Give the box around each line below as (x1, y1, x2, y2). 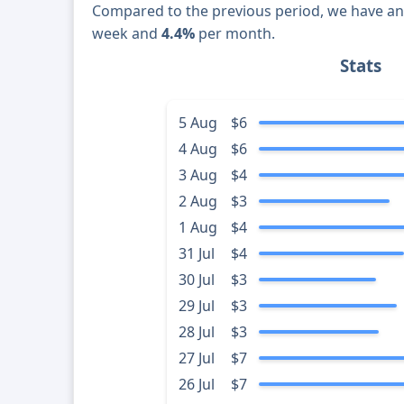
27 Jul (178, 348, 215, 369)
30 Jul (178, 270, 215, 290)
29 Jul (178, 296, 215, 317)
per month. (195, 23, 276, 44)
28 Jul (178, 322, 215, 343)
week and (92, 23, 162, 44)
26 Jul (178, 374, 215, 395)
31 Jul (178, 243, 215, 264)
